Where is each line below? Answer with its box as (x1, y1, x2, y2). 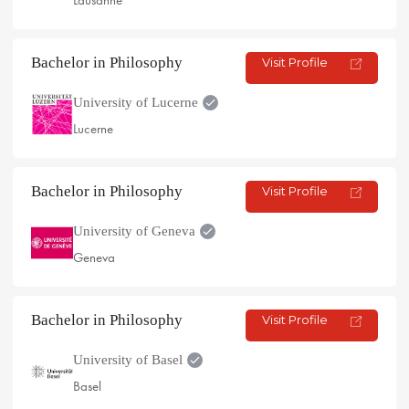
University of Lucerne (73, 95, 198, 110)
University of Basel (73, 352, 183, 367)
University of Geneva (73, 224, 195, 238)
